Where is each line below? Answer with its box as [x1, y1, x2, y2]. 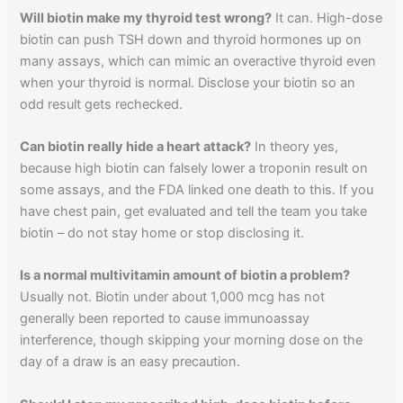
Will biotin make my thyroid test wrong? [20, 9, 273, 26]
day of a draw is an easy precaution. [20, 354, 241, 371]
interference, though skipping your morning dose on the [20, 332, 363, 349]
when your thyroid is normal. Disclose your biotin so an [20, 74, 356, 91]
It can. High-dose [272, 9, 383, 26]
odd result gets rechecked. [20, 95, 184, 112]
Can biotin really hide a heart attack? [20, 139, 252, 156]
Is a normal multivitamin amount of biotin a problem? [20, 267, 351, 284]
